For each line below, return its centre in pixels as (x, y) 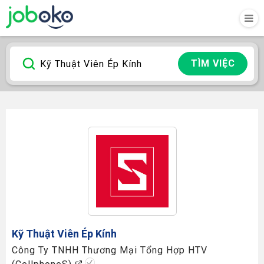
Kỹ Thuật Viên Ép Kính (64, 234)
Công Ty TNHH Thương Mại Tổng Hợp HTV (110, 250)
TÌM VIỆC (213, 63)
